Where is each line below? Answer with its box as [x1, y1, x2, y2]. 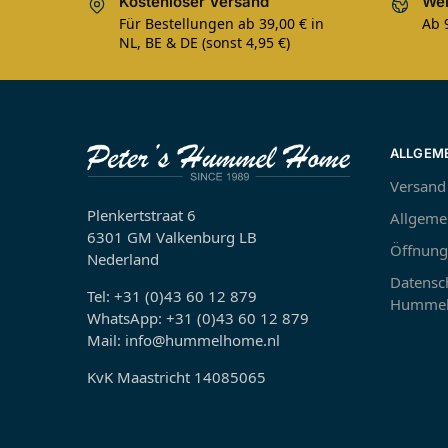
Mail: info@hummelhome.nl [87, 330, 280, 351]
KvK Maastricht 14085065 [87, 367, 266, 388]
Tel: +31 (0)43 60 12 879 [87, 286, 257, 307]
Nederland [87, 249, 159, 270]
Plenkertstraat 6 [87, 205, 196, 226]
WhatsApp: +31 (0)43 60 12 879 [87, 308, 309, 329]
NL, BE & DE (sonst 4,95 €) [119, 33, 290, 53]
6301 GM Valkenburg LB [87, 227, 257, 248]
